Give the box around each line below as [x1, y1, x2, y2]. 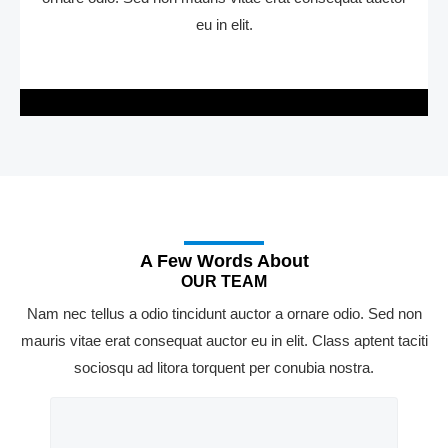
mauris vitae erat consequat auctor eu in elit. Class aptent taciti [20, 333, 428, 349]
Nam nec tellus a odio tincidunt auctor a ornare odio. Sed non [26, 306, 422, 322]
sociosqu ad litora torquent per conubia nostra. [74, 360, 374, 376]
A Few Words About [139, 250, 309, 271]
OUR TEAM [181, 272, 267, 290]
